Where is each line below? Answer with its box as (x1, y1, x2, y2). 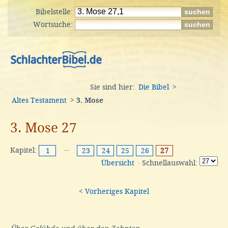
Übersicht (101, 159, 134, 167)
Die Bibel (138, 83, 169, 91)
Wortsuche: (33, 20, 75, 28)
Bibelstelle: (36, 8, 75, 16)
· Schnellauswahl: (136, 159, 199, 167)
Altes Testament (12, 96, 67, 104)
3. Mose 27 (10, 120, 77, 135)
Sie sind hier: (90, 83, 137, 91)
